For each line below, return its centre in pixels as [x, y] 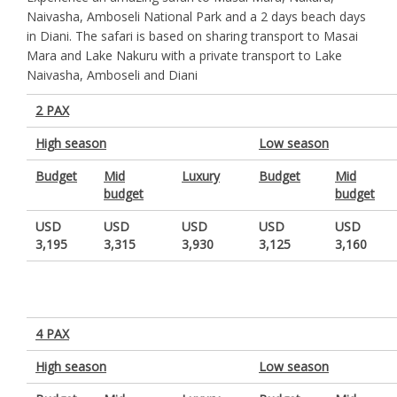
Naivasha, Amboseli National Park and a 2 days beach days [196, 16]
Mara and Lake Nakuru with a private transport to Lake [184, 55]
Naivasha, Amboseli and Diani [112, 75]
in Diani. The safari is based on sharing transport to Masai [192, 36]
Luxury [201, 176]
